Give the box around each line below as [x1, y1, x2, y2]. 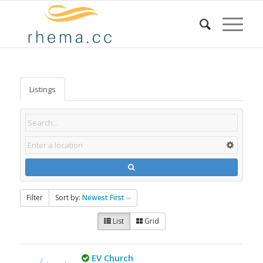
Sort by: [55, 193, 82, 203]
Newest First [82, 193, 124, 203]
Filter [26, 193, 43, 203]
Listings [29, 84, 56, 95]
